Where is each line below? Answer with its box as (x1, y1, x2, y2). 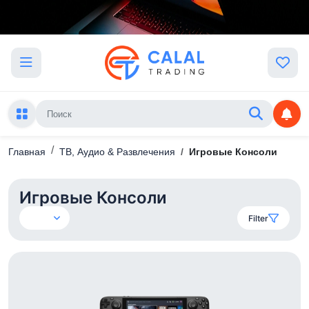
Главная (8, 146, 46, 157)
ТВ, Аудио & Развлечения (59, 146, 175, 157)
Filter (248, 212, 268, 223)
